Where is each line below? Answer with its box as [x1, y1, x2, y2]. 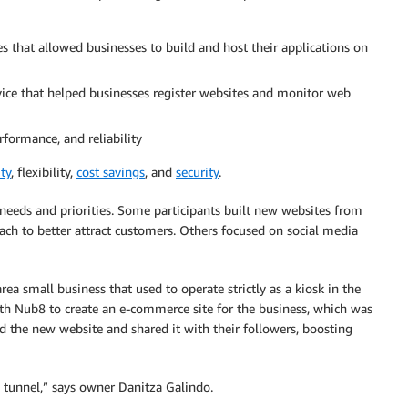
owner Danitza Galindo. [76, 378, 213, 394]
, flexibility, [11, 163, 76, 179]
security [176, 163, 219, 179]
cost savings [76, 163, 145, 179]
